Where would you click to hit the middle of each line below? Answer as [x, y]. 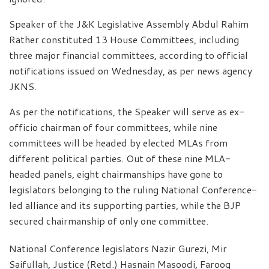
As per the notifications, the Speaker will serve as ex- [127, 111]
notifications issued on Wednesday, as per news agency [131, 70]
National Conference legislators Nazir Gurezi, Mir [118, 248]
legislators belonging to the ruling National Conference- [133, 189]
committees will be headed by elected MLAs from [118, 142]
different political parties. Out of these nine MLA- [120, 158]
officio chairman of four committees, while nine [113, 127]
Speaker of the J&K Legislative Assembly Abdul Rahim [129, 23]
